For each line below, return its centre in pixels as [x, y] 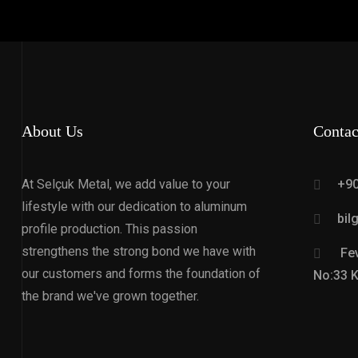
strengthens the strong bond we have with [139, 251]
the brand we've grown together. [110, 296]
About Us [52, 131]
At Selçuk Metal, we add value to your [126, 184]
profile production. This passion [109, 229]
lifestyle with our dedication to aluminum [134, 207]
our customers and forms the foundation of [141, 274]
